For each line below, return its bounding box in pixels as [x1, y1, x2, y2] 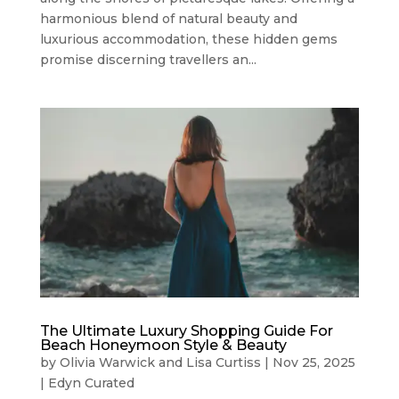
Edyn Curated [47, 375, 134, 392]
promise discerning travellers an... [39, 51, 256, 68]
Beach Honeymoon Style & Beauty [39, 337, 287, 354]
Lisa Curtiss [185, 354, 261, 371]
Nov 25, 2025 [272, 354, 355, 371]
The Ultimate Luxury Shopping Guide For [39, 322, 333, 340]
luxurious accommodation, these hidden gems [39, 30, 338, 47]
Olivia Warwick [59, 354, 155, 371]
